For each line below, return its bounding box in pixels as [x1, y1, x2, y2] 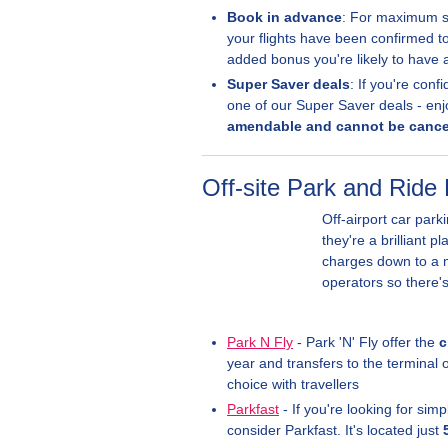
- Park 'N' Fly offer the [293, 334, 439, 350]
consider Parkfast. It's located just [227, 422, 443, 438]
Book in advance [227, 9, 342, 25]
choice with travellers [227, 376, 359, 392]
